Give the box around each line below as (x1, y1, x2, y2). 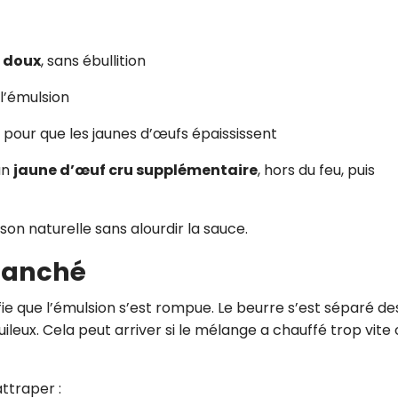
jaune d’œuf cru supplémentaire (13, 159, 258, 180)
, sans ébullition (41, 50, 146, 71)
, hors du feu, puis (258, 159, 375, 180)
